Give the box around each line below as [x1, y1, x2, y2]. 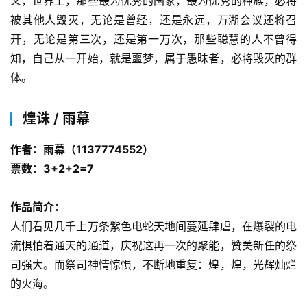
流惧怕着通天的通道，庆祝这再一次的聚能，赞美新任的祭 [10, 238, 297, 252]
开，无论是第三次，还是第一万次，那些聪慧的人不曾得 [10, 32, 297, 46]
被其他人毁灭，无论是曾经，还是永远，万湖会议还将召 [10, 12, 297, 27]
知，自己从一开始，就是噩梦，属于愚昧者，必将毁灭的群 [10, 51, 297, 65]
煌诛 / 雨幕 [23, 110, 90, 127]
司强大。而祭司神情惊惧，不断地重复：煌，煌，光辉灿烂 [10, 257, 297, 271]
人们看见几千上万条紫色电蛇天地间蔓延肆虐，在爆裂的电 [10, 219, 297, 233]
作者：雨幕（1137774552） [10, 142, 153, 156]
